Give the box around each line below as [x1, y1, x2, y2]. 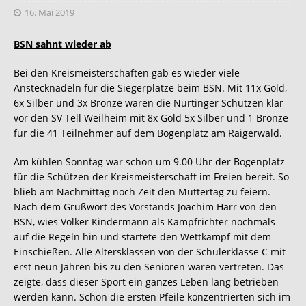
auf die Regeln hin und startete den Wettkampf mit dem [14, 229, 271, 243]
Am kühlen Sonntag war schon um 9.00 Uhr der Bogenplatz [14, 154, 285, 168]
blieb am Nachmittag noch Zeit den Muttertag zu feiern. [14, 184, 270, 198]
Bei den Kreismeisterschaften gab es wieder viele [14, 66, 240, 79]
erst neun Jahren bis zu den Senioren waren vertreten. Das [14, 260, 284, 273]
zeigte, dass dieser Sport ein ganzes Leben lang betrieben [14, 275, 279, 288]
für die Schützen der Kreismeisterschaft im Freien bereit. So [14, 169, 289, 183]
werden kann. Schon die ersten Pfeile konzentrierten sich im [14, 290, 290, 303]
